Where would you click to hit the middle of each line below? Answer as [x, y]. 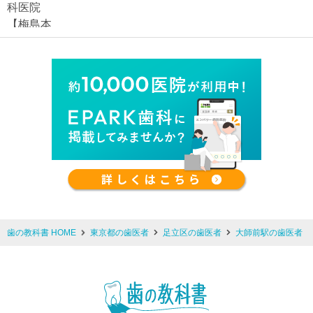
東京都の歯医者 [119, 233]
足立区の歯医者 [192, 233]
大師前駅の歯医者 [269, 233]
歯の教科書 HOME [42, 233]
